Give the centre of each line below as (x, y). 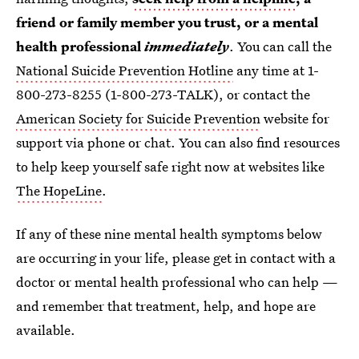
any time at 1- (276, 70)
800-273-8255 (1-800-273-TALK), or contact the (163, 94)
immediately (187, 46)
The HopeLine (59, 190)
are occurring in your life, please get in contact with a (176, 258)
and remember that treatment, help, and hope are (166, 306)
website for (295, 118)
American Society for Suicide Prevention (138, 118)
